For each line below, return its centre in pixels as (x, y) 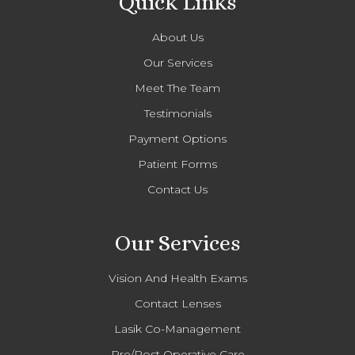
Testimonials (177, 113)
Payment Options (177, 138)
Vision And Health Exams (177, 278)
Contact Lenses (177, 303)
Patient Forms (177, 164)
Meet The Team (177, 88)
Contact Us (177, 189)
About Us (177, 37)
